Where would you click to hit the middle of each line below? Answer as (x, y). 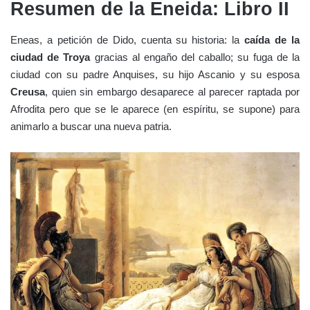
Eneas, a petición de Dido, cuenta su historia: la (128, 40)
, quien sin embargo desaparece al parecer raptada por (172, 92)
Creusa (28, 92)
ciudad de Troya (51, 57)
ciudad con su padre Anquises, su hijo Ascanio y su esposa (155, 75)
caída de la (272, 40)
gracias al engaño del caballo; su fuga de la (195, 57)
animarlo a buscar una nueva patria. (91, 127)
